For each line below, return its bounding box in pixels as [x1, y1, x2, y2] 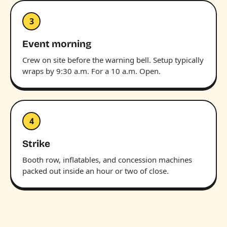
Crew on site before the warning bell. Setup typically [22, 54, 204, 65]
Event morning [22, 37, 91, 50]
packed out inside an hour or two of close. [22, 165, 169, 176]
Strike [22, 137, 50, 149]
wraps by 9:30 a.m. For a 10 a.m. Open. [22, 65, 161, 76]
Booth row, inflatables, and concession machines [22, 154, 192, 165]
